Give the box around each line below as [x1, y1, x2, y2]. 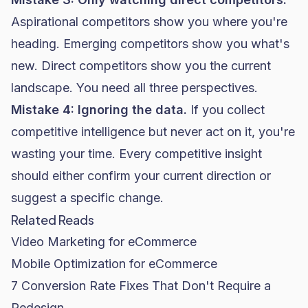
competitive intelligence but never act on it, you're [11, 124, 295, 139]
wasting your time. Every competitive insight [11, 146, 262, 161]
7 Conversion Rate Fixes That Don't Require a [11, 278, 271, 293]
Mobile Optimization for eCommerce [11, 256, 217, 271]
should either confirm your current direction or [11, 168, 271, 183]
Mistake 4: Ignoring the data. [11, 102, 187, 117]
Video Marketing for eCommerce [11, 234, 197, 249]
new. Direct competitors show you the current [11, 58, 271, 73]
